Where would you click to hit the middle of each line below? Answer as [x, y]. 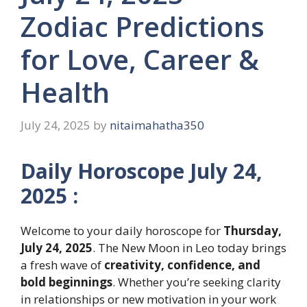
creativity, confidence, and [182, 265]
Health [65, 93]
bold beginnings [66, 282]
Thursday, [253, 230]
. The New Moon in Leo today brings [189, 247]
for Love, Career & [140, 60]
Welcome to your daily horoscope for [122, 230]
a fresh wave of [62, 265]
